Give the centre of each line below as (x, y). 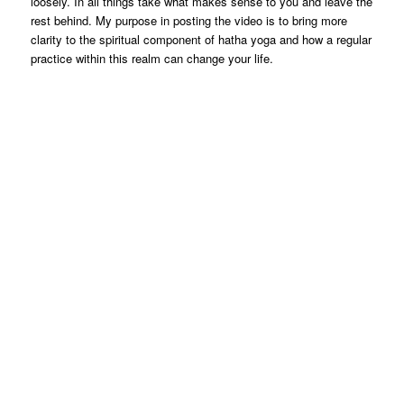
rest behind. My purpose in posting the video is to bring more (188, 20)
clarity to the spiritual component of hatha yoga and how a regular (201, 39)
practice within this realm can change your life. (151, 58)
